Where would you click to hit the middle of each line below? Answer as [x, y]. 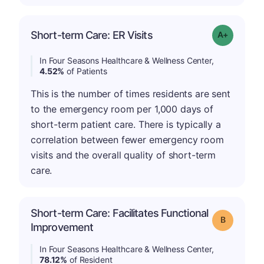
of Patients [86, 71]
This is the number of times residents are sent [131, 94]
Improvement [62, 227]
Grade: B [240, 219]
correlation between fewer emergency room [127, 140]
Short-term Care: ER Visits [92, 35]
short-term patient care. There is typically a [126, 124]
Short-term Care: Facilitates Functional [119, 213]
